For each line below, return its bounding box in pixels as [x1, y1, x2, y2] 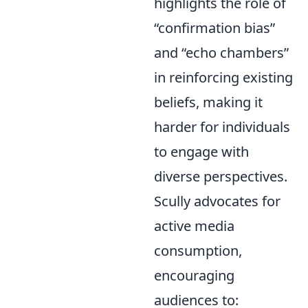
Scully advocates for [154, 191, 280, 210]
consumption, [154, 241, 242, 260]
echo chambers [186, 43, 284, 62]
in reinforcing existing [154, 67, 293, 87]
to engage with [154, 142, 249, 161]
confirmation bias [158, 18, 270, 37]
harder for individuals [154, 117, 290, 136]
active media [154, 216, 234, 235]
